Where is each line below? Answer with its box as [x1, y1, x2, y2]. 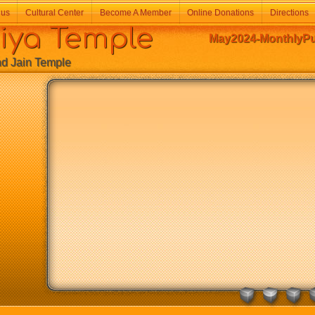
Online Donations [187, 8, 255, 18]
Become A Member [99, 8, 172, 18]
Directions [269, 8, 309, 18]
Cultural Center [25, 8, 84, 18]
